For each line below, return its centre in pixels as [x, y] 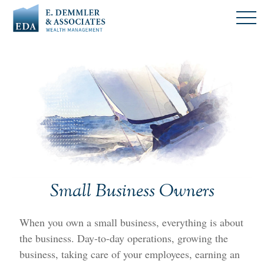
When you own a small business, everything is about [132, 222]
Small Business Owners [132, 192]
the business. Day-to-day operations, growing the [124, 238]
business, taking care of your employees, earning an [130, 254]
